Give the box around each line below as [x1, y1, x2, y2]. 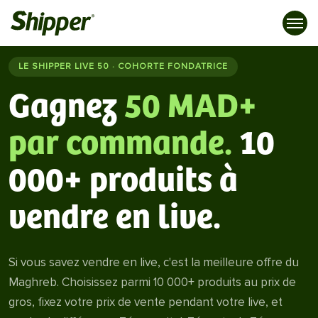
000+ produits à [9, 163, 238, 200]
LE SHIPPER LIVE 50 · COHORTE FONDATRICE [18, 61, 228, 72]
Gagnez [9, 89, 117, 126]
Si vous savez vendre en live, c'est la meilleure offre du [9, 255, 299, 270]
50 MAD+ [124, 89, 257, 126]
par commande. [9, 126, 232, 163]
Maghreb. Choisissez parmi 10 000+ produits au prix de [9, 275, 296, 290]
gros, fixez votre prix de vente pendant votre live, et [9, 295, 283, 309]
